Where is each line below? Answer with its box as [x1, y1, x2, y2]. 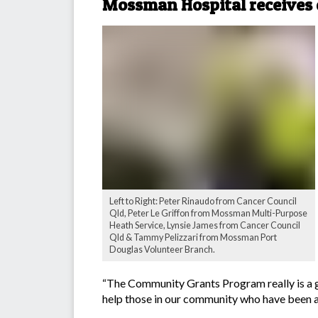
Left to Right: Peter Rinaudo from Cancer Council [109, 196, 297, 207]
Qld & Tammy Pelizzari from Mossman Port [109, 232, 277, 243]
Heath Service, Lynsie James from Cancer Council [109, 220, 300, 231]
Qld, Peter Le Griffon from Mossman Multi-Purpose [109, 208, 307, 219]
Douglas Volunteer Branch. [109, 244, 215, 256]
